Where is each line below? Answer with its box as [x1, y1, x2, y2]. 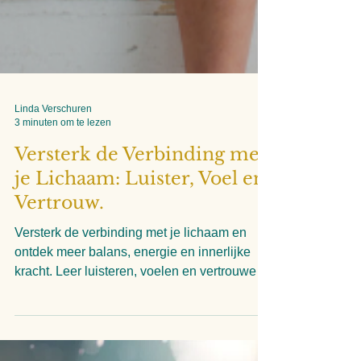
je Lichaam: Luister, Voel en [15, 245, 265, 267]
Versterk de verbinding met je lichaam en [15, 303, 247, 317]
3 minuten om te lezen [15, 193, 111, 205]
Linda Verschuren [15, 180, 92, 192]
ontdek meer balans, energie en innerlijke [15, 322, 251, 336]
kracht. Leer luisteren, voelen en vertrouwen [15, 342, 263, 355]
